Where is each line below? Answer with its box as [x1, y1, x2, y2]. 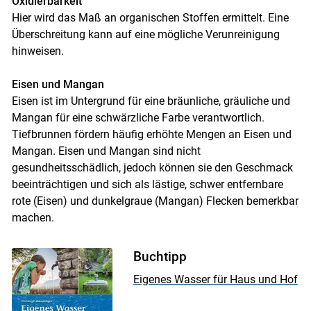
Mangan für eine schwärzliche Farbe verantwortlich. [11, 111, 264, 125]
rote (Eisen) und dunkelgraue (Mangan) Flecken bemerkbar [11, 194, 299, 208]
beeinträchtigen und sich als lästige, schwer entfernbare [11, 178, 283, 192]
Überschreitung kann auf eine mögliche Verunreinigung [11, 28, 280, 42]
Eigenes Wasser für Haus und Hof [133, 273, 298, 287]
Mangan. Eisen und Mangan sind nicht [11, 144, 201, 158]
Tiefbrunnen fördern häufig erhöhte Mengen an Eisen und [11, 128, 292, 142]
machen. [11, 211, 54, 225]
